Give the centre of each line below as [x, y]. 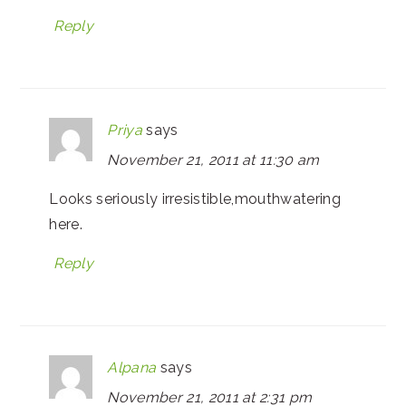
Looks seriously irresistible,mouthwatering [195, 198]
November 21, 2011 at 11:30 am [213, 159]
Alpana [132, 367]
